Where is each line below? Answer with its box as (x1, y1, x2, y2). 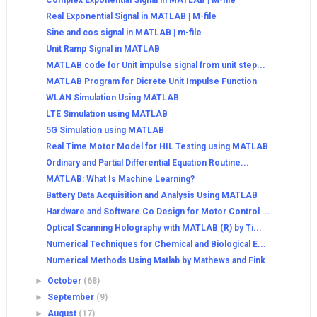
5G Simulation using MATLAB (45, 125, 164, 136)
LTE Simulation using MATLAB (45, 109, 168, 120)
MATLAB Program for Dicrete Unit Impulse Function (45, 76, 257, 87)
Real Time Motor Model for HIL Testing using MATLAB (45, 142, 268, 152)
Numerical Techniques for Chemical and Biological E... (45, 239, 266, 250)
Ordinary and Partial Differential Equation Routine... (45, 158, 249, 168)
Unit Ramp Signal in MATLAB (45, 44, 160, 54)
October (47, 276, 84, 287)
